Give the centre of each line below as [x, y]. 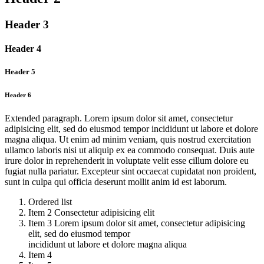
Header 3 [27, 24]
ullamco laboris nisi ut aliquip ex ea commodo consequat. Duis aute [130, 150]
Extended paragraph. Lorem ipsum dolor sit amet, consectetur [119, 118]
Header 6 [18, 95]
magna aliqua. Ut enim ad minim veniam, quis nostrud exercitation [128, 139]
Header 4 [23, 48]
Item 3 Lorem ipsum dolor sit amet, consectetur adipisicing [137, 223]
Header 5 [20, 71]
